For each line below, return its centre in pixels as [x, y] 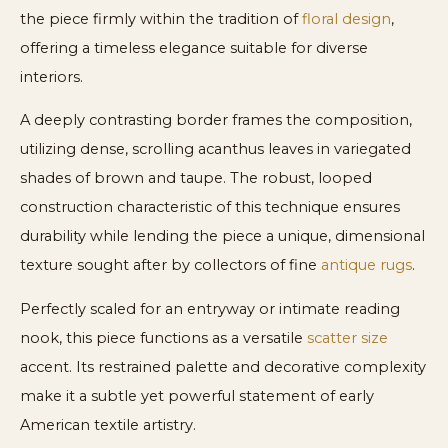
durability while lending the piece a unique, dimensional [222, 236]
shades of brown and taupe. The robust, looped [196, 178]
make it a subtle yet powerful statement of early [197, 395]
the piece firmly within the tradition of [161, 18]
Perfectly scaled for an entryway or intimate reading [210, 308]
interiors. [51, 76]
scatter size [347, 337]
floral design [346, 18]
